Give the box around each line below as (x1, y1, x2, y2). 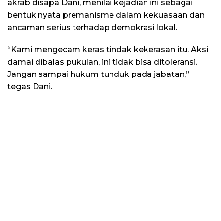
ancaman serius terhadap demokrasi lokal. (7, 22, 177, 32)
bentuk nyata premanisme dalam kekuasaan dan (7, 10, 205, 20)
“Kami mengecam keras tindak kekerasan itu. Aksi (7, 44, 208, 54)
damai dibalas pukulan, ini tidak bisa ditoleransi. (7, 57, 197, 67)
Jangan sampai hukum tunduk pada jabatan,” (7, 69, 189, 79)
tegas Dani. (7, 81, 52, 91)
